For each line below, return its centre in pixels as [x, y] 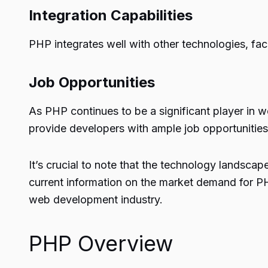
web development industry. [96, 200]
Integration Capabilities [111, 15]
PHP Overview [101, 243]
